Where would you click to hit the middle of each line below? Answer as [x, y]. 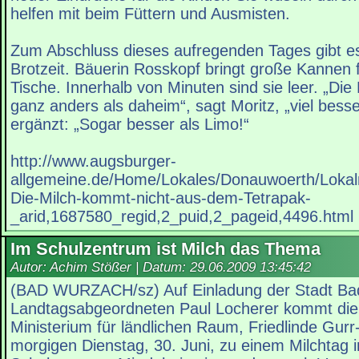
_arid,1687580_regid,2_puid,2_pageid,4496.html [182, 217]
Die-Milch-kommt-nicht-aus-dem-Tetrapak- [161, 198]
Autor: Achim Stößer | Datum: [100, 268]
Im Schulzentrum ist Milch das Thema [165, 249]
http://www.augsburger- [93, 161]
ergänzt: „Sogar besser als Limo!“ [130, 125]
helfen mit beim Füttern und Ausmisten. [150, 14]
